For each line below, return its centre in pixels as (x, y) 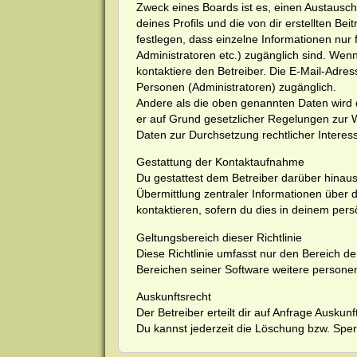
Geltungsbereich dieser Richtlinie (219, 239)
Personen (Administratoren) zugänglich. (236, 90)
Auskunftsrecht (173, 299)
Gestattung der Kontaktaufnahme (220, 165)
